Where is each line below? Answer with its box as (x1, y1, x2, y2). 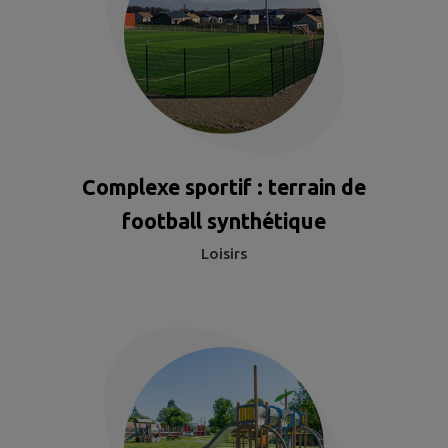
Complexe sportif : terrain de (82, 174, 366, 199)
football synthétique (122, 208, 326, 233)
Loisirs (201, 244, 247, 262)
